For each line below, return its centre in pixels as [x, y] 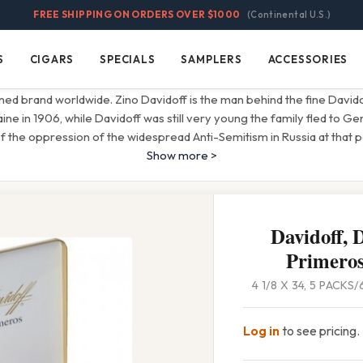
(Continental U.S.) [289, 15]
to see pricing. [320, 331]
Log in [261, 331]
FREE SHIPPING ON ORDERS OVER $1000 [137, 14]
